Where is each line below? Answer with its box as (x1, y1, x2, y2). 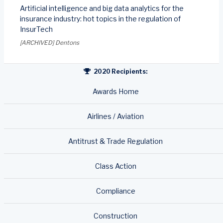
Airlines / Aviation (87, 111, 144, 120)
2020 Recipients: (92, 67, 147, 75)
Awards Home (92, 87, 139, 96)
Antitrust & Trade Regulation (68, 136, 163, 145)
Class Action (95, 161, 136, 170)
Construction (94, 211, 137, 220)
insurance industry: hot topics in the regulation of (20, 14, 181, 23)
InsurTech (20, 24, 53, 33)
